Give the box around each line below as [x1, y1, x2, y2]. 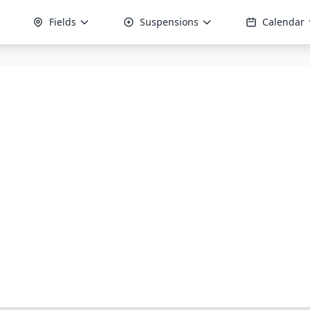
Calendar [262, 15, 304, 28]
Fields [49, 15, 76, 28]
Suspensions [140, 15, 199, 28]
